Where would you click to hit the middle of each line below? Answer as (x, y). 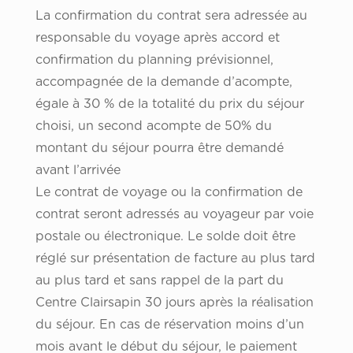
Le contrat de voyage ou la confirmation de (169, 193)
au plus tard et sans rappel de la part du (159, 281)
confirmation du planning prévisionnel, (154, 60)
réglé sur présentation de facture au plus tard (175, 259)
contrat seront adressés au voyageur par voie (174, 215)
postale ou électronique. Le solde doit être (165, 237)
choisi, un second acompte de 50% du (153, 126)
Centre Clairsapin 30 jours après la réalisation (174, 303)
